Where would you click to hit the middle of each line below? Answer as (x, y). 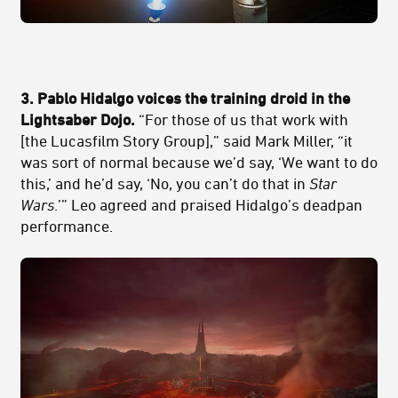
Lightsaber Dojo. (78, 119)
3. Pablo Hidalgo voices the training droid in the (185, 98)
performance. (67, 226)
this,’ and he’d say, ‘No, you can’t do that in (165, 183)
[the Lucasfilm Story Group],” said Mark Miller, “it (187, 141)
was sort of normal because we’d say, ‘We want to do (199, 162)
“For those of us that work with (242, 119)
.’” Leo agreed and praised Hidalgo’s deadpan (208, 205)
